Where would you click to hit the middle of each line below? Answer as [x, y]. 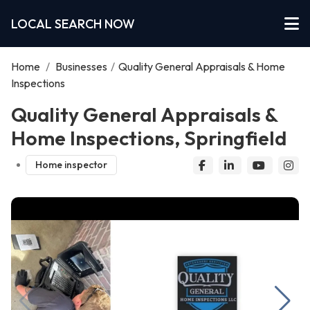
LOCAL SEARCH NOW [73, 24]
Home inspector [71, 165]
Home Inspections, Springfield [149, 138]
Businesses [81, 66]
